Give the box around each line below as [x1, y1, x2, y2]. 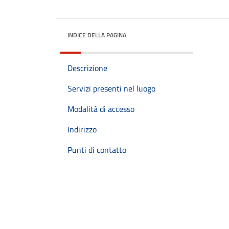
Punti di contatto [67, 144, 126, 156]
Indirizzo [67, 123, 97, 135]
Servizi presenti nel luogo [67, 82, 155, 95]
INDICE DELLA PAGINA [67, 30, 126, 40]
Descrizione [67, 62, 107, 74]
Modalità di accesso [67, 103, 134, 115]
